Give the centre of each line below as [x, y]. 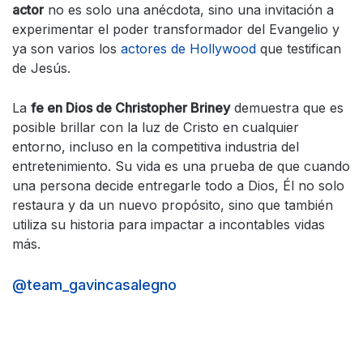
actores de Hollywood [190, 49]
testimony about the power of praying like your [175, 329]
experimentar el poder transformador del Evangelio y [176, 30]
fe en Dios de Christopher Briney [130, 108]
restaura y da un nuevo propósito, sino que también [173, 205]
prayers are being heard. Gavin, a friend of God [175, 351]
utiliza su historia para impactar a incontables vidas [169, 225]
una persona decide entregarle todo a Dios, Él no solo [178, 186]
